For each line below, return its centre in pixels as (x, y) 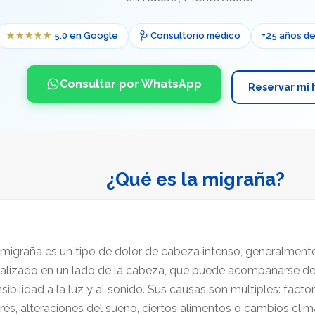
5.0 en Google (85, 35)
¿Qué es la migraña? (195, 179)
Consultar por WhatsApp (131, 84)
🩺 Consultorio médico (190, 35)
